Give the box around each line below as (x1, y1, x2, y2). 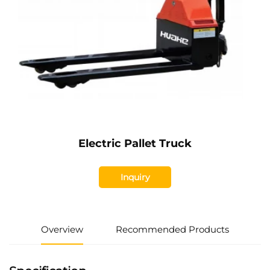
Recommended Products (115, 224, 229, 235)
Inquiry (120, 172, 150, 183)
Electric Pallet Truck (78, 137, 192, 150)
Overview (41, 224, 84, 235)
